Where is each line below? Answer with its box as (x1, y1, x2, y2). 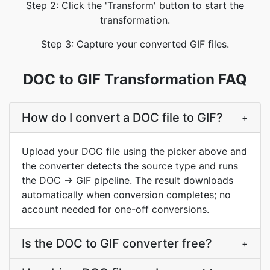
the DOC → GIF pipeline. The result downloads (22, 174, 233, 186)
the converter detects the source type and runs (22, 160, 238, 172)
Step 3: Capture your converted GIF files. (41, 38, 229, 50)
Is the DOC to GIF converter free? (22, 236, 212, 251)
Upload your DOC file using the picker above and (22, 145, 247, 157)
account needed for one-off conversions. (22, 203, 209, 215)
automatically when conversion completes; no (22, 189, 231, 201)
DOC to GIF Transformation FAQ (23, 71, 247, 88)
